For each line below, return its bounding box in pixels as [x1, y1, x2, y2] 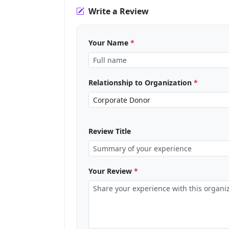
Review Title [88, 126, 131, 136]
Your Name [88, 38, 130, 48]
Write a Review [88, 5, 149, 17]
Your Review [88, 166, 134, 176]
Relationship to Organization [88, 78, 194, 88]
